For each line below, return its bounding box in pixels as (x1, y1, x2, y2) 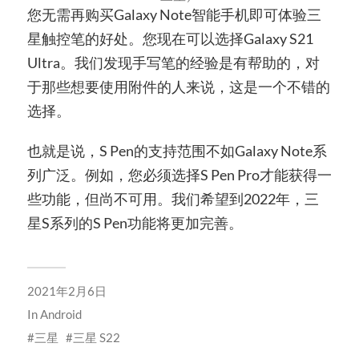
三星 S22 (72, 329, 120, 345)
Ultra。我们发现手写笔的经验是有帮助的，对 (26, 54, 320, 72)
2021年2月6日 (26, 283, 107, 298)
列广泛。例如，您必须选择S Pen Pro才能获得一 (26, 165, 332, 184)
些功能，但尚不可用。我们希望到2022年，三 (26, 189, 319, 208)
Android (39, 306, 82, 321)
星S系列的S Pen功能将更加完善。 (26, 213, 243, 232)
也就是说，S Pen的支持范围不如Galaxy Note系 (26, 141, 327, 159)
